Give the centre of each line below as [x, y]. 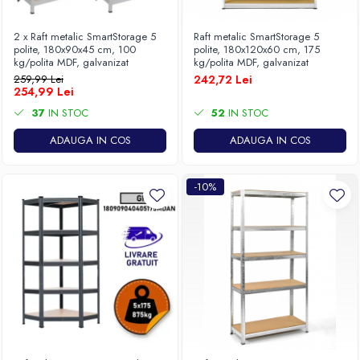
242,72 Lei [223, 80]
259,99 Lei [39, 79]
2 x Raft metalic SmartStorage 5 [85, 37]
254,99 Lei [44, 92]
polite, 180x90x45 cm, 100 [75, 49]
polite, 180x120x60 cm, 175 [257, 49]
